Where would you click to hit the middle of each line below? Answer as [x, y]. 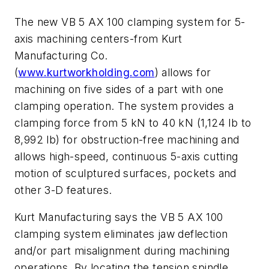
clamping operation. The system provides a [124, 106]
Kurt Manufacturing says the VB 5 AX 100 [119, 217]
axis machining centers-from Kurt [98, 38]
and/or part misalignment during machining [122, 251]
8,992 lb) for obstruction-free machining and [127, 139]
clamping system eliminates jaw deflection [121, 234]
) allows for [183, 72]
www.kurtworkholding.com [86, 72]
